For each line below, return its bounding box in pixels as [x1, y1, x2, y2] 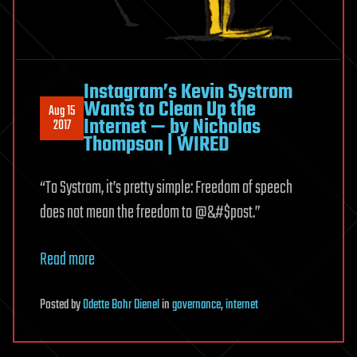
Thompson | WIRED [84, 128, 229, 161]
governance [172, 294, 221, 316]
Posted [40, 294, 71, 316]
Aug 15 [49, 100, 75, 122]
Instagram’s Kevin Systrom [84, 76, 292, 108]
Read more [40, 245, 95, 273]
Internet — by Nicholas [84, 111, 261, 143]
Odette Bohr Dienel [83, 294, 159, 316]
